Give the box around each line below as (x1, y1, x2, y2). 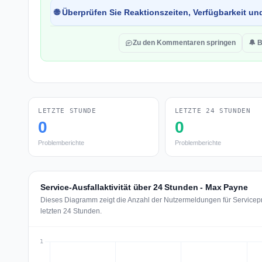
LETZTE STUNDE (38, 107, 96, 115)
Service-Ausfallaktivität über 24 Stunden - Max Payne (40, 182, 248, 192)
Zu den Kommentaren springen (133, 39, 236, 47)
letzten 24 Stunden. (40, 207, 102, 215)
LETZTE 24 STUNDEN (174, 107, 251, 115)
